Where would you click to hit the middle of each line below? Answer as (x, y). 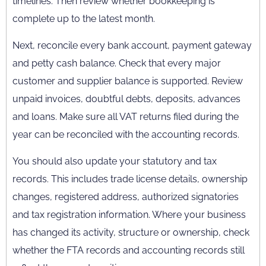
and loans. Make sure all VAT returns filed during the (126, 117)
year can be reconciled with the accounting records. (126, 134)
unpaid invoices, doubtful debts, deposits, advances (126, 99)
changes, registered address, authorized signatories (126, 197)
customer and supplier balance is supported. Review (128, 81)
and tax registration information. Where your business (129, 215)
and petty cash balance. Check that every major (117, 63)
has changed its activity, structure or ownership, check (131, 232)
